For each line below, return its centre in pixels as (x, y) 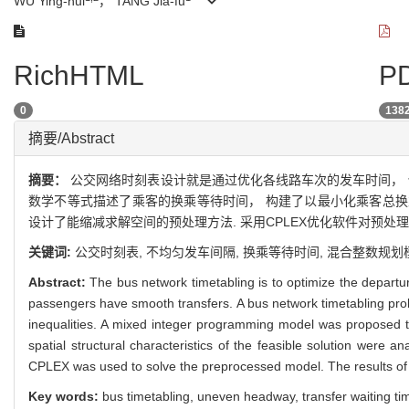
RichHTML (79, 75)
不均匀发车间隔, (194, 252)
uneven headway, (250, 396)
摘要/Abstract (71, 138)
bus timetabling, (150, 396)
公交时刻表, (110, 252)
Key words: (65, 396)
